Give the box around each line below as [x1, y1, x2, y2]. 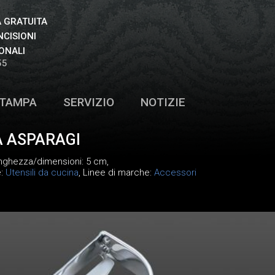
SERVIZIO [63, 95, 114, 109]
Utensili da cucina [5, 167, 79, 178]
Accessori [153, 167, 196, 178]
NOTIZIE [141, 95, 185, 109]
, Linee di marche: [78, 167, 154, 178]
